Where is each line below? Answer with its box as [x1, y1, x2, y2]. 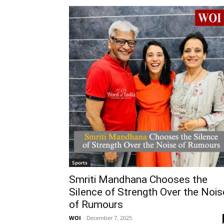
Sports [72, 159, 87, 166]
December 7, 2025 [86, 214, 132, 222]
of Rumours [69, 198, 123, 211]
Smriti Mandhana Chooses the [69, 173, 207, 186]
